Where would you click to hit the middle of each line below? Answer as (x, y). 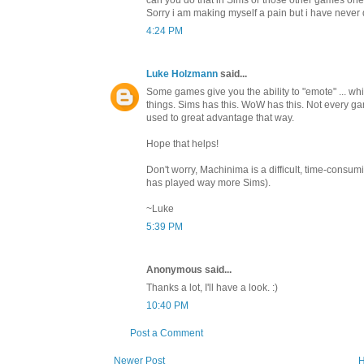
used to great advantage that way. (220, 117)
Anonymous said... (189, 269)
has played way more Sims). (208, 182)
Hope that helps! (182, 143)
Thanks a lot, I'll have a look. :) (212, 287)
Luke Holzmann (183, 74)
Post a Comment (167, 333)
